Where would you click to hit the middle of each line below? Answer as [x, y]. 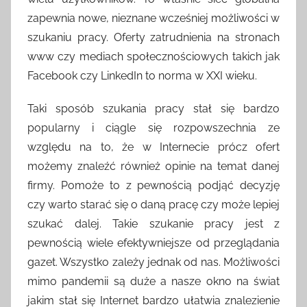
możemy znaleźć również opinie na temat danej [153, 166]
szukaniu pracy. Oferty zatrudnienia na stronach [153, 37]
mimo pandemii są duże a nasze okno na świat [153, 281]
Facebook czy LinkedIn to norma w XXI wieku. [142, 75]
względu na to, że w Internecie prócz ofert [153, 147]
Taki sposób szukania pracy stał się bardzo [153, 108]
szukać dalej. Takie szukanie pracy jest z [153, 223]
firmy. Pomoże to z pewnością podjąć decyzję [153, 185]
